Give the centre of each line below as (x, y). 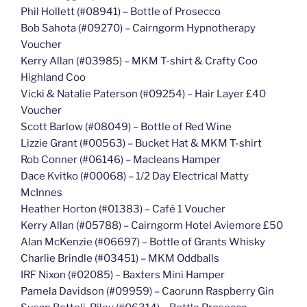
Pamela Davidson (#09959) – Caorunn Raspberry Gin (147, 292)
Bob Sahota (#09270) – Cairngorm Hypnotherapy (138, 28)
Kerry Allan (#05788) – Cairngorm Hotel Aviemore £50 (152, 226)
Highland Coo (53, 78)
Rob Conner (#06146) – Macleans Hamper (121, 160)
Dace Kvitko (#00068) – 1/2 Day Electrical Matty (135, 176)
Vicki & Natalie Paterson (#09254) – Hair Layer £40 (143, 94)
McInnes (41, 193)
